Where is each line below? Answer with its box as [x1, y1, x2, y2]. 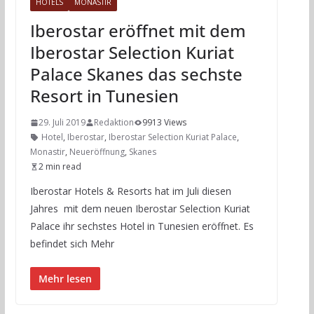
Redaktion [93, 116, 134, 129]
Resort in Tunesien [29, 84, 179, 108]
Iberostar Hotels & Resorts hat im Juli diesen [29, 184, 231, 198]
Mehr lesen [38, 272, 92, 286]
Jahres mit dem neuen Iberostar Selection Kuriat [29, 202, 250, 216]
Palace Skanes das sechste [29, 62, 243, 86]
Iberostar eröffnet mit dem [29, 19, 246, 43]
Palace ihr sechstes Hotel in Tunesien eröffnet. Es [29, 219, 254, 233]
